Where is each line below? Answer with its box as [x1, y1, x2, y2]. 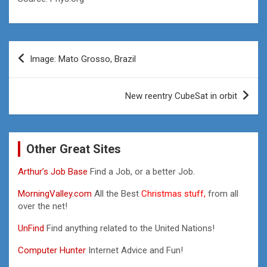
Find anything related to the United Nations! [46, 222, 215, 234]
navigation [8, 60, 78, 77]
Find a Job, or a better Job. [90, 166, 195, 177]
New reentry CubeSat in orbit [125, 90, 237, 101]
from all [206, 188, 238, 199]
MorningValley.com [18, 188, 92, 199]
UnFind [18, 222, 46, 234]
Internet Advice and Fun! [86, 244, 183, 256]
